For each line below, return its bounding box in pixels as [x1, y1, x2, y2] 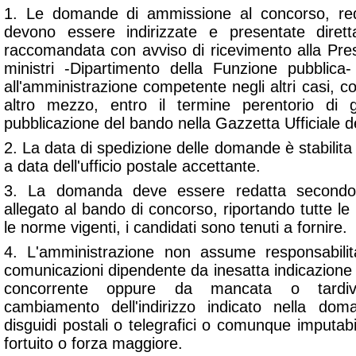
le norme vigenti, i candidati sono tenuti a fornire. [4, 219, 347, 236]
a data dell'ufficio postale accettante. [4, 157, 261, 175]
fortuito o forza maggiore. [4, 335, 183, 352]
